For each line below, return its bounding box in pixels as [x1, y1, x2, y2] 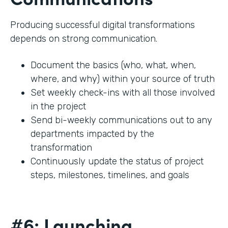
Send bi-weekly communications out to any [31, 115, 212, 126]
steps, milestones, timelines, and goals [31, 169, 192, 181]
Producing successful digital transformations [10, 19, 195, 31]
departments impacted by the [31, 128, 154, 140]
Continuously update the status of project [31, 156, 204, 167]
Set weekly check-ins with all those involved [31, 87, 215, 99]
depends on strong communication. [10, 33, 160, 45]
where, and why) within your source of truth [31, 73, 217, 85]
